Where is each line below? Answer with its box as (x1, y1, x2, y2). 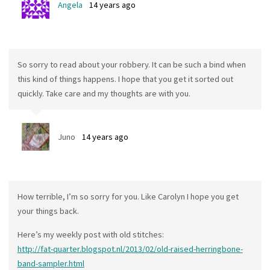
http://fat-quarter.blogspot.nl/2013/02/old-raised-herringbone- (17, 243, 243, 254)
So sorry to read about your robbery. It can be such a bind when (17, 59, 246, 71)
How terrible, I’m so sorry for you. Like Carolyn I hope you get (17, 191, 239, 202)
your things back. (17, 206, 79, 217)
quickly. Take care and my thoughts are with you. (17, 88, 190, 99)
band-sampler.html (17, 257, 84, 269)
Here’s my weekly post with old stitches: (17, 228, 164, 240)
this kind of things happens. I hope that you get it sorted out (17, 74, 233, 85)
